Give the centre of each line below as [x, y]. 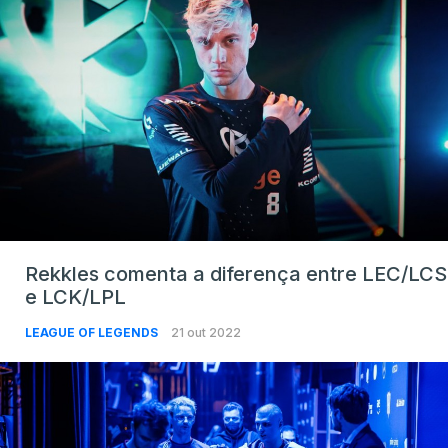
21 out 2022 [206, 332]
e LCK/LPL [75, 296]
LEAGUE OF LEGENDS [93, 332]
